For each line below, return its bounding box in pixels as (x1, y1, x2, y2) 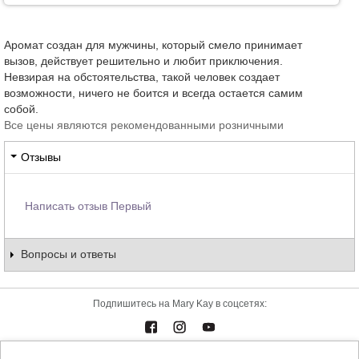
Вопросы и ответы (21, 247, 116, 260)
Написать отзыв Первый (25, 199, 151, 212)
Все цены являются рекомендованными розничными (4, 118, 284, 131)
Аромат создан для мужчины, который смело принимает (4, 38, 302, 51)
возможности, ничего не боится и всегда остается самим (4, 86, 303, 99)
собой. (4, 102, 38, 115)
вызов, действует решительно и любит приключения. (4, 54, 283, 67)
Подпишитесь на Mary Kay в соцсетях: (92, 297, 267, 309)
